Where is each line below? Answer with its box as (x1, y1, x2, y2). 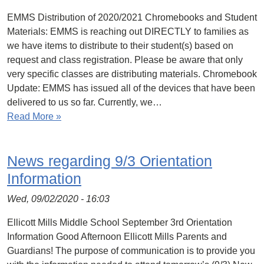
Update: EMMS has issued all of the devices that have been (7, 83, 255, 93)
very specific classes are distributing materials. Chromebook (7, 69, 257, 79)
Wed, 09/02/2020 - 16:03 (7, 194, 110, 204)
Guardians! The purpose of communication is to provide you (7, 246, 255, 256)
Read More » (7, 111, 61, 121)
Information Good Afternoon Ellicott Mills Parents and (7, 232, 227, 242)
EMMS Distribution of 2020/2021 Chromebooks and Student (7, 12, 257, 22)
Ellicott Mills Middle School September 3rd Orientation (7, 217, 232, 227)
